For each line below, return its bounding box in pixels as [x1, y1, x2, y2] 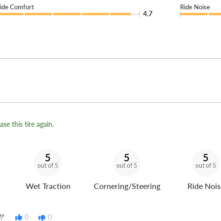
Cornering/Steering [93, 180, 160, 192]
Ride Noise [180, 2, 210, 12]
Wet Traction [25, 180, 71, 192]
